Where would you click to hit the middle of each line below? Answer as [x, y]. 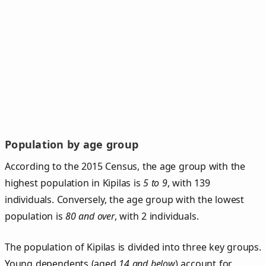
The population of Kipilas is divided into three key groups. [133, 247]
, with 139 [189, 183]
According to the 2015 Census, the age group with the [125, 166]
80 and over [90, 216]
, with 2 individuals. [156, 216]
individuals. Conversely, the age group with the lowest [125, 199]
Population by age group [72, 145]
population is [35, 216]
